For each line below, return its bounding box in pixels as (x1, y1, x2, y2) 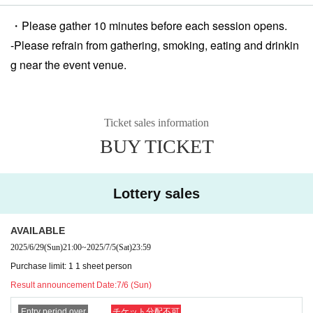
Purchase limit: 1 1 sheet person (10, 261, 132, 271)
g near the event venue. (10, 56, 126, 73)
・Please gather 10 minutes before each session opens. (10, 17, 287, 34)
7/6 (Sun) (117, 279, 152, 290)
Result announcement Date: (10, 279, 117, 290)
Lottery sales (113, 185, 200, 201)
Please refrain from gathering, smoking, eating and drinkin (14, 36, 299, 53)
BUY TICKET (99, 135, 214, 157)
